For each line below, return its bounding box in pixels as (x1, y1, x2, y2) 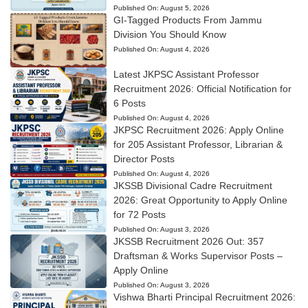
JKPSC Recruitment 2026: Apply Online (113, 124, 284, 135)
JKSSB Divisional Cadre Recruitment (113, 179, 272, 191)
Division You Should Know (113, 29, 226, 41)
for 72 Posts (113, 208, 166, 220)
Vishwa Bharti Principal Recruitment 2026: (113, 291, 296, 302)
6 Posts (113, 97, 146, 109)
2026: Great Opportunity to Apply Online (113, 194, 287, 206)
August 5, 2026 (159, 4, 210, 12)
